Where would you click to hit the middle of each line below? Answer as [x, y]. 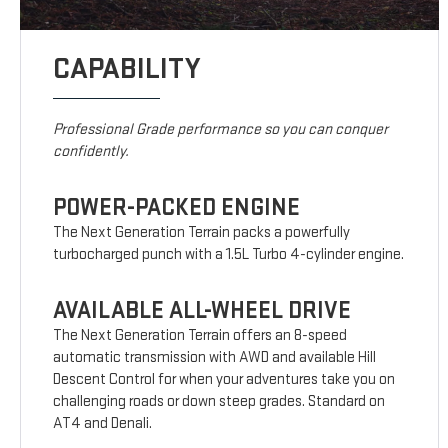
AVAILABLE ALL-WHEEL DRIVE [202, 311]
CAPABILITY [127, 69]
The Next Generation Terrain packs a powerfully [202, 233]
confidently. [91, 152]
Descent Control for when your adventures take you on [224, 380]
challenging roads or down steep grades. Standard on [219, 402]
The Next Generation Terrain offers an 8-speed [200, 336]
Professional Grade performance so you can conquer [221, 130]
